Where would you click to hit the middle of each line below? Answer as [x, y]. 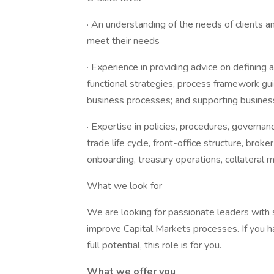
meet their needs [123, 41]
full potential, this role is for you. [154, 245]
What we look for [124, 186]
